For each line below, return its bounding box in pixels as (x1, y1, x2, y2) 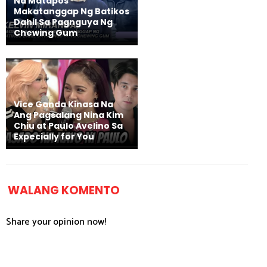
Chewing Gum (14, 26, 77, 39)
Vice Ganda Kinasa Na (14, 98, 113, 111)
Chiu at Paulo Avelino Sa (14, 120, 123, 132)
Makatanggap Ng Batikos (14, 5, 129, 17)
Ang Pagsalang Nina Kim (14, 109, 123, 122)
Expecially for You (14, 131, 94, 143)
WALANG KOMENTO (8, 182, 120, 199)
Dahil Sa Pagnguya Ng (14, 15, 113, 28)
